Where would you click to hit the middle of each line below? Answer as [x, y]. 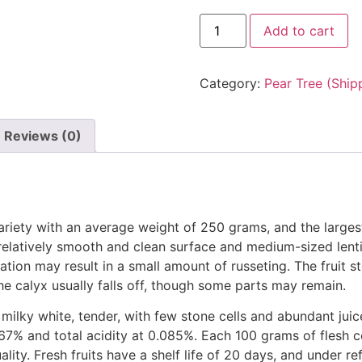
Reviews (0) [43, 135]
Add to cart [299, 30]
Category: [232, 83]
